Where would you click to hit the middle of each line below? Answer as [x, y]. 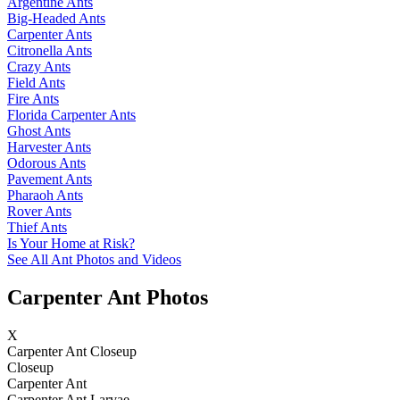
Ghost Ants [39, 130]
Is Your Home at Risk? [71, 243]
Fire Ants [33, 98]
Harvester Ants [49, 146]
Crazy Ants [39, 66]
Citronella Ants [50, 50]
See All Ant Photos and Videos [94, 259]
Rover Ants [39, 211]
